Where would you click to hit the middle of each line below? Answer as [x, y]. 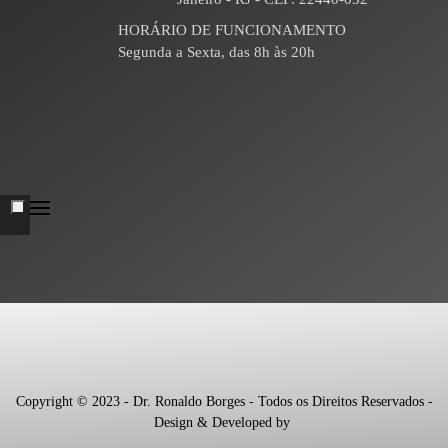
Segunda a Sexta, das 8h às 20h [216, 51]
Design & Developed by [224, 422]
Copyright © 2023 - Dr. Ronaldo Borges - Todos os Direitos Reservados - [224, 401]
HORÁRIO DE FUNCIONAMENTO [232, 29]
